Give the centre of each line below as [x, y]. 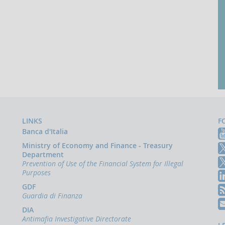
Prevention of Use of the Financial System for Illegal [103, 164]
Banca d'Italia [45, 132]
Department [43, 155]
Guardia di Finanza [52, 196]
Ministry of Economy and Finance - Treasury [97, 146]
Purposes [36, 173]
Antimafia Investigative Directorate [77, 219]
